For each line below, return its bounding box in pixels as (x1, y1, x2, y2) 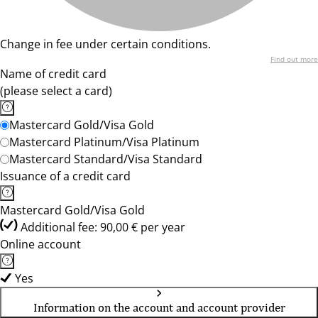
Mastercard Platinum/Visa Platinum (9, 134, 199, 150)
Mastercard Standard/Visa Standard (9, 151, 202, 167)
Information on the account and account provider (33, 300, 285, 314)
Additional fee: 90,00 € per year (21, 219, 185, 235)
